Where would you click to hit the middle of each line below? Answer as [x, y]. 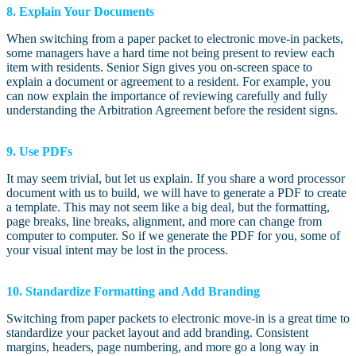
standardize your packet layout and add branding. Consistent [157, 333]
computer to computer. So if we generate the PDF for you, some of [173, 236]
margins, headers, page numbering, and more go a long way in [163, 347]
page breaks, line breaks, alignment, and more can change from [164, 222]
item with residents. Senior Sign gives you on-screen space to [159, 68]
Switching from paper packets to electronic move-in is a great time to [178, 319]
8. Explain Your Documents [80, 12]
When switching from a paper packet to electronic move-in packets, [175, 39]
